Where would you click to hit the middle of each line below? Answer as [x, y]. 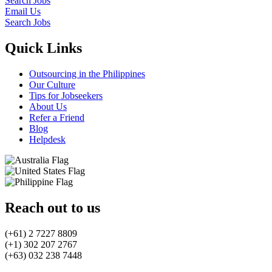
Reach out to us [53, 207]
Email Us [23, 12]
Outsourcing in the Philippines [87, 73]
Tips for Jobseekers [66, 95]
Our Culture [52, 84]
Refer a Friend [57, 117]
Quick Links [43, 48]
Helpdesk [47, 139]
